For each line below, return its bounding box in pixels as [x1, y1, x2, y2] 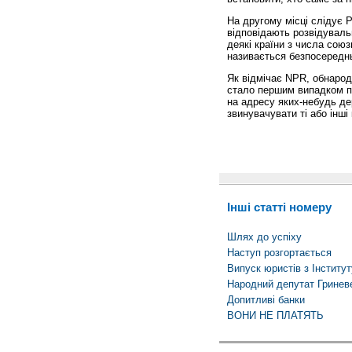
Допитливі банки [226, 293, 305, 306]
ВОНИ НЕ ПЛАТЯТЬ [226, 309, 324, 321]
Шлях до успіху [226, 230, 302, 243]
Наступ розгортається [226, 246, 332, 258]
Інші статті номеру [226, 200, 332, 214]
